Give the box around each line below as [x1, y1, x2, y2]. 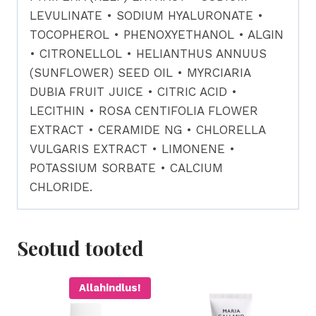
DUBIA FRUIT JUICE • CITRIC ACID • [30, 84, 237, 99]
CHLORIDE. [30, 179, 92, 194]
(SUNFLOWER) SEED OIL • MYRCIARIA [30, 65, 250, 80]
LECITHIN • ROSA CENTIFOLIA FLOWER [30, 103, 258, 118]
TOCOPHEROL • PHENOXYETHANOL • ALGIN [30, 27, 284, 42]
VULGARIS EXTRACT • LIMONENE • [30, 141, 235, 156]
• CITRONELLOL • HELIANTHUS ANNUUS [30, 46, 267, 61]
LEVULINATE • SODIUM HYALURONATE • [30, 8, 263, 23]
